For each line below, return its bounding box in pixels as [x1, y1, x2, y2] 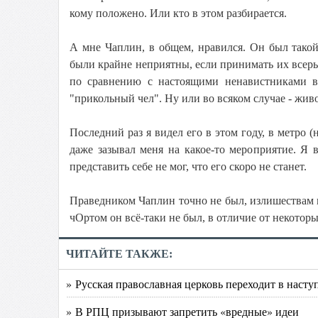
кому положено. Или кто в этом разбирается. [70, 7, 287, 19]
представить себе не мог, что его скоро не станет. [70, 160, 307, 172]
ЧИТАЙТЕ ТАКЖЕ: [66, 248, 172, 260]
